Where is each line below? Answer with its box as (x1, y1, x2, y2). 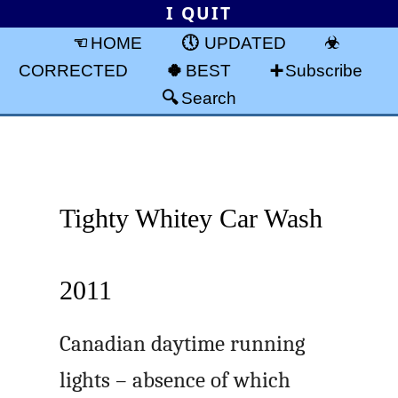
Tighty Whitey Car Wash (60, 203, 323, 233)
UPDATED (203, 32, 286, 52)
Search (181, 87, 236, 107)
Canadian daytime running (60, 330, 306, 356)
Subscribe (285, 60, 363, 80)
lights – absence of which (60, 367, 291, 393)
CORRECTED (18, 60, 128, 80)
